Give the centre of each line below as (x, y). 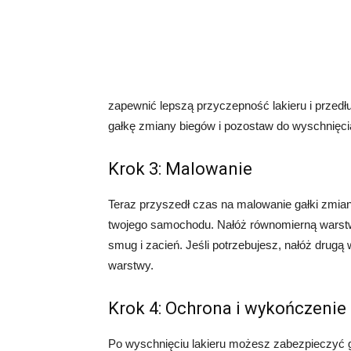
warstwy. (131, 265)
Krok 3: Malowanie (180, 169)
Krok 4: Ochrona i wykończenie (227, 308)
